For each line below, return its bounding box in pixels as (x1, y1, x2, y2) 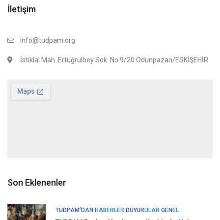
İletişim (7, 3, 36, 14)
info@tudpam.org (20, 36, 75, 44)
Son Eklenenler (7, 177, 66, 188)
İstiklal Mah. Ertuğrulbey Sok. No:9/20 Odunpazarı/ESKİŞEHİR (20, 55, 208, 64)
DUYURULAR (126, 206, 160, 214)
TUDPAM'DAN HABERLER (55, 206, 124, 214)
